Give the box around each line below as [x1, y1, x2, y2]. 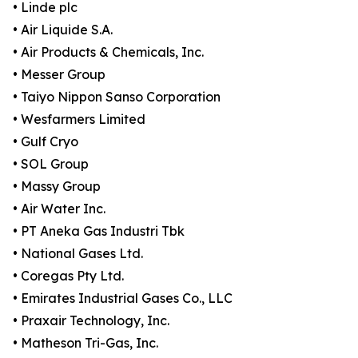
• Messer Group [13, 66, 105, 83]
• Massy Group [13, 178, 101, 195]
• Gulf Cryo [13, 133, 78, 150]
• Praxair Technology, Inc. [13, 312, 169, 329]
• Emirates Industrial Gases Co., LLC [13, 290, 233, 307]
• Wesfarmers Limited [13, 111, 145, 128]
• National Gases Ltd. [13, 245, 143, 262]
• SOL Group [13, 156, 89, 173]
